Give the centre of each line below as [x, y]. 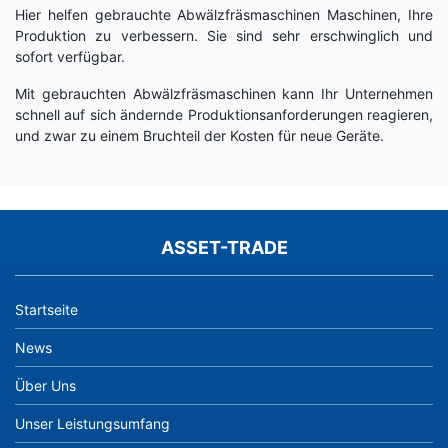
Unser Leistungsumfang [92, 423]
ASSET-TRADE [224, 248]
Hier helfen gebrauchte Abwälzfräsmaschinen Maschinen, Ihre [224, 14]
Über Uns [45, 385]
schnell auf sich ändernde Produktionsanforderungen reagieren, [224, 114]
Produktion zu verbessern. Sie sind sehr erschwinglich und [224, 35]
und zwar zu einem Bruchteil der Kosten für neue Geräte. [199, 135]
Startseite [46, 309]
